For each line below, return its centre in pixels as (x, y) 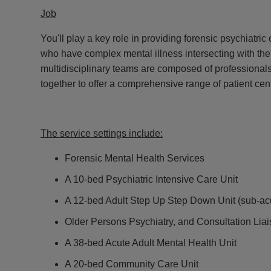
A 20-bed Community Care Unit (132, 264)
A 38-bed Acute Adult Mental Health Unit (151, 243)
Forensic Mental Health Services (135, 158)
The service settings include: (102, 133)
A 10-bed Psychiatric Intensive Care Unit (151, 179)
